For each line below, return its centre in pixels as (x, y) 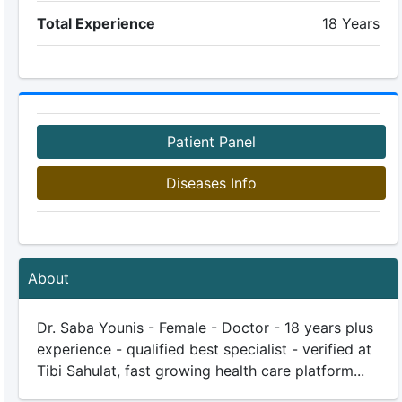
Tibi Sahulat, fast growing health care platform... (200, 371)
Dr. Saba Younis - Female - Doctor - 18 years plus (205, 328)
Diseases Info (211, 183)
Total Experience (96, 23)
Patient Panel (211, 142)
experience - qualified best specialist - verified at (204, 349)
